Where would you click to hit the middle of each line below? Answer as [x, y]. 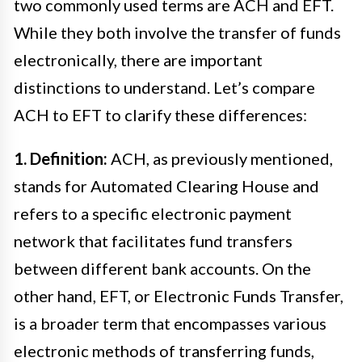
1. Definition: [61, 158]
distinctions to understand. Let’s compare [164, 87]
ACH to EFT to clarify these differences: [160, 114]
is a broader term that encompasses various [170, 323]
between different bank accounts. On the [162, 268]
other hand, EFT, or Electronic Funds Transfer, [179, 295]
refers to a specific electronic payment [153, 213]
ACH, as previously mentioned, [220, 158]
